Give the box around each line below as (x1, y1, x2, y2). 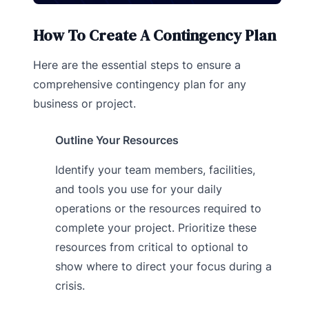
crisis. (54, 278, 85, 292)
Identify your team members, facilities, (54, 162, 255, 177)
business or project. (33, 96, 136, 110)
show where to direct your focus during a (54, 259, 272, 273)
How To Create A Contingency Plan (33, 24, 276, 46)
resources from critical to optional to (54, 239, 248, 254)
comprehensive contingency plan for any (33, 77, 246, 91)
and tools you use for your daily (54, 181, 222, 196)
